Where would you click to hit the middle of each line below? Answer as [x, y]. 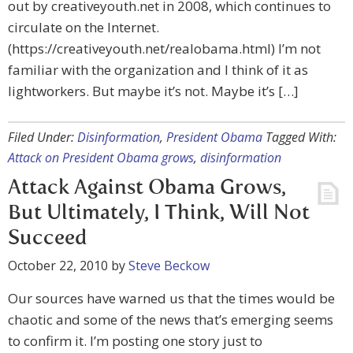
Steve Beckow [169, 266]
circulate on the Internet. [85, 27]
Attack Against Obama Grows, [147, 188]
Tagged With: [301, 137]
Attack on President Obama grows [101, 158]
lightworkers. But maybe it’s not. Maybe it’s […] [153, 91]
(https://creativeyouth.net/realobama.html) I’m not [164, 48]
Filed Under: [43, 137]
